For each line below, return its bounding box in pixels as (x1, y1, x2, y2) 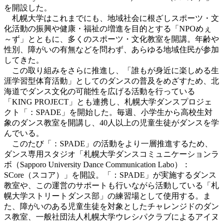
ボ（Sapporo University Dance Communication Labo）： (4, 160, 190, 169)
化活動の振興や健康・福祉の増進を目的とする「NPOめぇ (4, 24, 212, 33)
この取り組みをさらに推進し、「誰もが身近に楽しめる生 (4, 66, 219, 75)
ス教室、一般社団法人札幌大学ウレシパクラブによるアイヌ (4, 212, 219, 221)
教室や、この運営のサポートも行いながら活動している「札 (4, 181, 219, 190)
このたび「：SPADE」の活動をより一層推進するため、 (4, 139, 213, 148)
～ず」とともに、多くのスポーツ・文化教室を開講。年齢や (4, 34, 219, 43)
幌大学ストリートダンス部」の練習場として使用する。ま (4, 191, 211, 200)
